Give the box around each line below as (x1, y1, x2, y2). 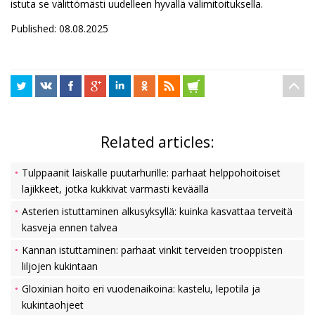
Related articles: (101, 131, 214, 152)
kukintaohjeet (22, 297, 84, 311)
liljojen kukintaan (22, 259, 98, 273)
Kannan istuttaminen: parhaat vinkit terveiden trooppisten (22, 243, 283, 257)
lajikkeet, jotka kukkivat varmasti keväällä (22, 181, 209, 195)
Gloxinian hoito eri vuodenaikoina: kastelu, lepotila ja (22, 281, 260, 295)
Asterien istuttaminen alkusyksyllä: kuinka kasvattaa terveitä (22, 204, 292, 218)
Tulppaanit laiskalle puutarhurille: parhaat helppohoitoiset (22, 165, 281, 179)
